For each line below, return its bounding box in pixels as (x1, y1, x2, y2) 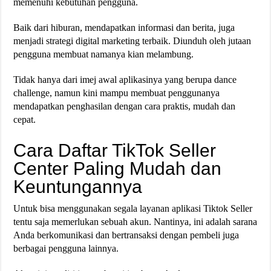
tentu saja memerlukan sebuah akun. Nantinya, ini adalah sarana (13, 216, 258, 227)
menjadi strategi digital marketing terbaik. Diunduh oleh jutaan (13, 35, 252, 46)
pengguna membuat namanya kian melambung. (13, 48, 194, 59)
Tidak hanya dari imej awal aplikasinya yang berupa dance (13, 74, 237, 85)
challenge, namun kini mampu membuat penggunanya (13, 87, 220, 98)
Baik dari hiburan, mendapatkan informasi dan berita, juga (13, 22, 235, 33)
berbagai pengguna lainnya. (13, 243, 119, 253)
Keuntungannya (13, 176, 143, 197)
